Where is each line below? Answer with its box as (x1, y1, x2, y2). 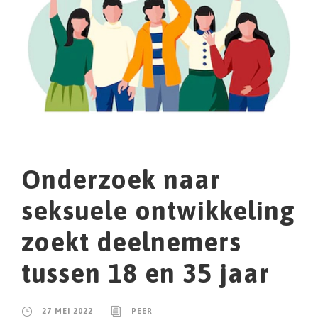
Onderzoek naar (21, 163, 221, 194)
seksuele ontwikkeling (21, 194, 295, 226)
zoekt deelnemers (21, 226, 241, 257)
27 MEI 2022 (42, 306, 93, 315)
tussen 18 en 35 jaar (21, 257, 270, 288)
